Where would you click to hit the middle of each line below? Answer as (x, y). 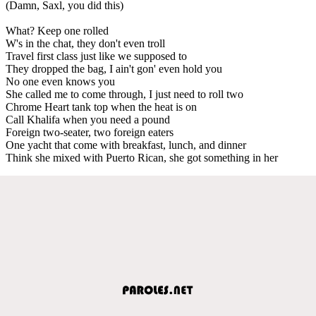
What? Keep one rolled (57, 30)
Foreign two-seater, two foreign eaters (90, 132)
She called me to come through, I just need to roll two (124, 94)
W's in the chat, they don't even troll (85, 43)
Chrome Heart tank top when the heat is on (101, 107)
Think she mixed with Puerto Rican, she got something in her (142, 157)
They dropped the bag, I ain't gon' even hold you (114, 68)
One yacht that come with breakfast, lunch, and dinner (126, 145)
